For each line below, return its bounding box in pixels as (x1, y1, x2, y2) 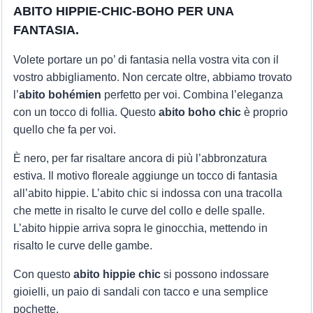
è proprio (240, 105, 288, 118)
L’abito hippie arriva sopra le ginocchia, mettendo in (13, 221, 268, 234)
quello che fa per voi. (13, 123, 116, 136)
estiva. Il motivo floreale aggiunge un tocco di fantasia (13, 169, 277, 182)
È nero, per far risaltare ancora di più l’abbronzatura (13, 152, 267, 164)
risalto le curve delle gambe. (13, 239, 152, 252)
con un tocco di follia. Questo (13, 105, 159, 118)
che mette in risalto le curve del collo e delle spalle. (13, 204, 265, 217)
